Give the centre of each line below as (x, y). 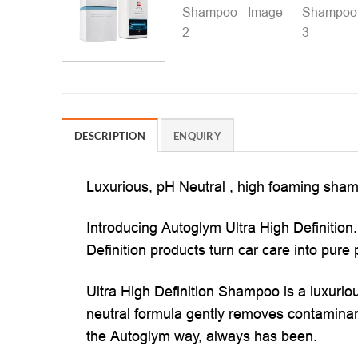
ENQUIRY (197, 135)
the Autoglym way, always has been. (202, 336)
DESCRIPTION (110, 135)
